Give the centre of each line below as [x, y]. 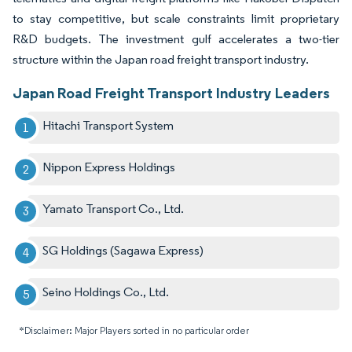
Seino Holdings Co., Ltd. [106, 292]
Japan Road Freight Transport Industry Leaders [171, 93]
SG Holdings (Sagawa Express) [123, 251]
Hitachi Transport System [108, 126]
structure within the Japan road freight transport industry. [161, 60]
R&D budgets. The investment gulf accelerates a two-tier [176, 39]
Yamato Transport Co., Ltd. [114, 209]
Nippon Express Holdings [109, 167]
